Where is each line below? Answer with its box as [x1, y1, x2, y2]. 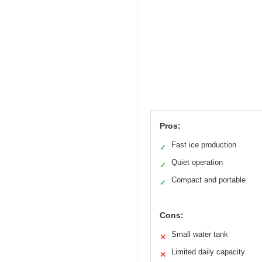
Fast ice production [171, 140, 236, 150]
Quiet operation [171, 158, 223, 167]
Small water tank [171, 230, 228, 239]
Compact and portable [171, 175, 246, 185]
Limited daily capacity [171, 247, 245, 257]
